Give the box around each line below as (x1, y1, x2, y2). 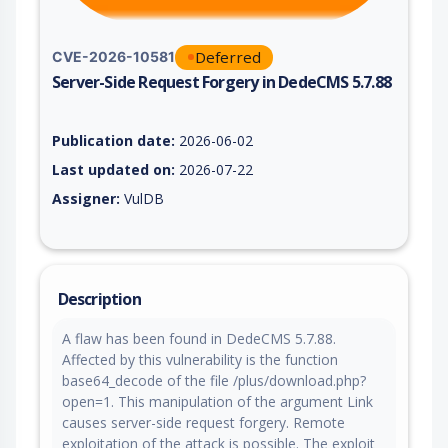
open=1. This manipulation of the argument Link (62, 391, 373, 411)
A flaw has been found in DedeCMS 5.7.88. (62, 328, 336, 348)
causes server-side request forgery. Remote (62, 412, 345, 432)
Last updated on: (52, 159, 175, 179)
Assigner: (52, 188, 120, 208)
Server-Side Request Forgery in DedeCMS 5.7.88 (52, 70, 391, 93)
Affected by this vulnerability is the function (62, 349, 338, 369)
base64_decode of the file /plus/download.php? (62, 370, 366, 390)
